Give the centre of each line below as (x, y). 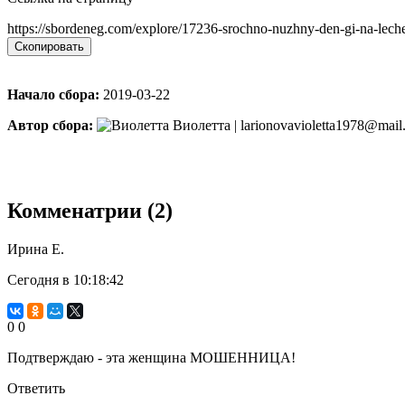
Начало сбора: (53, 94)
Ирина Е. (36, 249)
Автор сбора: (50, 125)
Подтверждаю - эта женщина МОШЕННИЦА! (151, 357)
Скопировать (49, 46)
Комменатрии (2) (90, 210)
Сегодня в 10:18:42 (66, 279)
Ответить (36, 388)
